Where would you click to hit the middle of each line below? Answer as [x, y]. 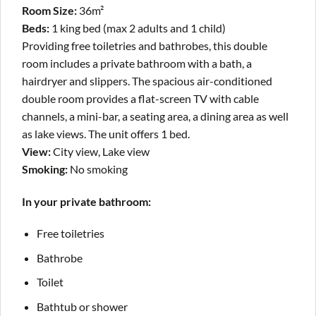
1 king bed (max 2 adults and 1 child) [138, 28]
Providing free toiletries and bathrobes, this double [145, 45]
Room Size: [50, 10]
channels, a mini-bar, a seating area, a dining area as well [155, 116]
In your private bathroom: [86, 201]
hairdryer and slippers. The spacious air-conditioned [147, 80]
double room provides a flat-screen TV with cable [140, 98]
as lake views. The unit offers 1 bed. [106, 133]
